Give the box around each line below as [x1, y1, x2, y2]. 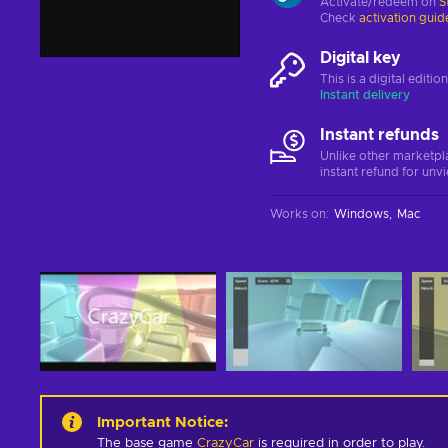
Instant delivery [320, 89, 410, 101]
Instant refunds [320, 127, 439, 143]
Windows [334, 208, 389, 220]
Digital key [320, 50, 401, 66]
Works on [270, 208, 326, 220]
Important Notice [97, 415, 224, 430]
